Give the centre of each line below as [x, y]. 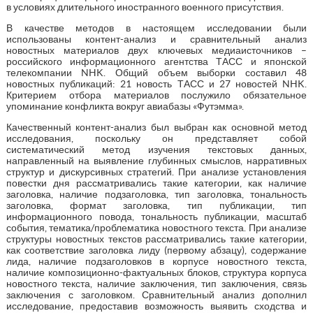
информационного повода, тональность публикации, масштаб [156, 216]
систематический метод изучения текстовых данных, [156, 149]
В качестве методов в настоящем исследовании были [156, 28]
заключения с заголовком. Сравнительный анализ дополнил [156, 294]
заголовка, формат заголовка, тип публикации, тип [156, 205]
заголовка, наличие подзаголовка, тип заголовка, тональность [156, 194]
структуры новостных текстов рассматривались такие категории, [156, 239]
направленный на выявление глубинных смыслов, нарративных [156, 160]
